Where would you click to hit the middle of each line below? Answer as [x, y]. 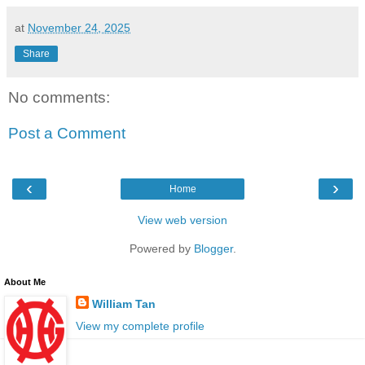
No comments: [59, 98]
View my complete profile [140, 326]
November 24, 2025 [79, 28]
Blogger [213, 249]
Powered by [161, 249]
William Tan [123, 304]
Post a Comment [67, 133]
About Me [25, 282]
